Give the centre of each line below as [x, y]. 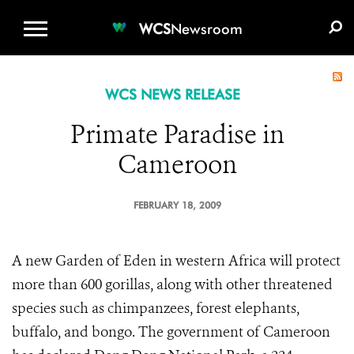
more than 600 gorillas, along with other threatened [172, 284]
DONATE [202, 12]
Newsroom [207, 28]
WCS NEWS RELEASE [172, 94]
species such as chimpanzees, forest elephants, [156, 308]
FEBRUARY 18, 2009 [177, 205]
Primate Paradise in [177, 134]
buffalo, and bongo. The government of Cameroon [171, 332]
